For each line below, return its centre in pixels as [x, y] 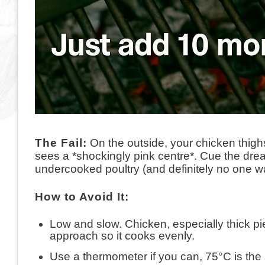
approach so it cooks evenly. [123, 235]
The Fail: [61, 143]
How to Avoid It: [83, 196]
